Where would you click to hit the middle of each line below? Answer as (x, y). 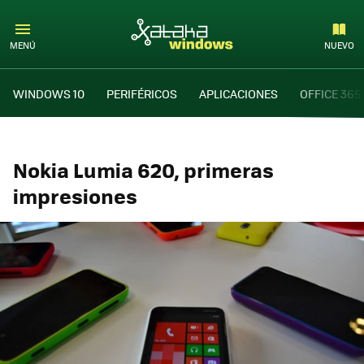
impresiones (75, 195)
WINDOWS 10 (49, 93)
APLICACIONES (238, 93)
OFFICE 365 (330, 93)
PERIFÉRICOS (142, 93)
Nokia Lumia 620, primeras (143, 169)
